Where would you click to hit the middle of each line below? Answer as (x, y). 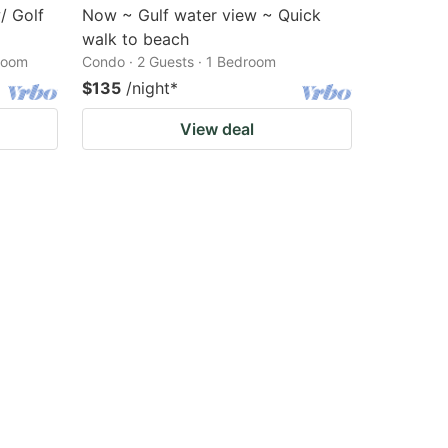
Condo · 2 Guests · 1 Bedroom (179, 61)
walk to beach (135, 39)
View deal (217, 129)
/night (148, 88)
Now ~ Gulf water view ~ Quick (201, 15)
